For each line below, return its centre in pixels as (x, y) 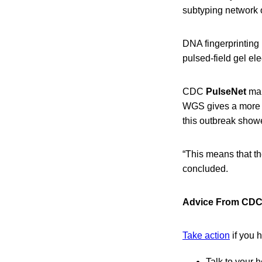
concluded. (205, 168)
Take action (206, 235)
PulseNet (226, 91)
